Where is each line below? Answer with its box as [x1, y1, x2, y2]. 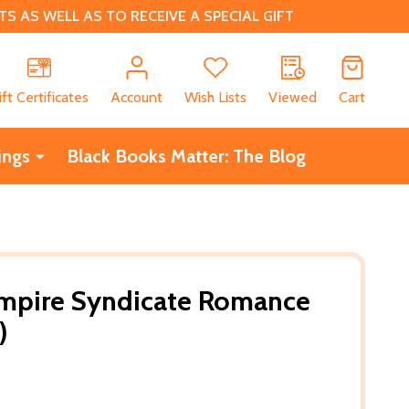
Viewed [268, 88, 317, 106]
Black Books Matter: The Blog [66, 144, 306, 167]
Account [110, 88, 163, 106]
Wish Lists [184, 88, 246, 106]
